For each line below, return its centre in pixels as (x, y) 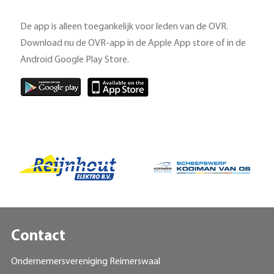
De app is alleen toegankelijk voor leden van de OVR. (124, 27)
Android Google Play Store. (74, 60)
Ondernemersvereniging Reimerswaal (85, 261)
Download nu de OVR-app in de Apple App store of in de (133, 43)
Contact (38, 236)
